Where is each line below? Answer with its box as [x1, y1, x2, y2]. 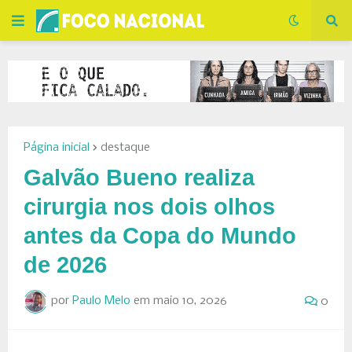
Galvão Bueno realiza [24, 164, 255, 190]
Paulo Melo [72, 295, 130, 308]
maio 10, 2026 [153, 295, 227, 308]
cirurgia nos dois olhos [24, 193, 275, 219]
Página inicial [24, 141, 90, 154]
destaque [101, 141, 150, 154]
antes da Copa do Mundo [24, 222, 296, 248]
